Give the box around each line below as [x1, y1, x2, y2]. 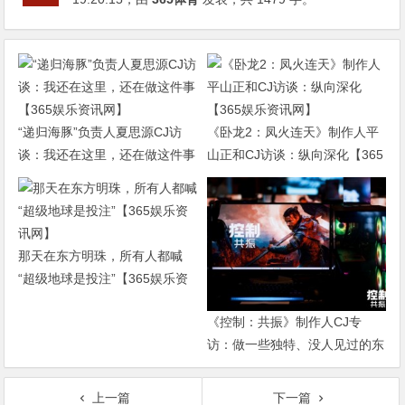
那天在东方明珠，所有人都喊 [18, 248, 184, 263]
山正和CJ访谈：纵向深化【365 [206, 146, 383, 162]
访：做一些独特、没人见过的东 [206, 337, 384, 353]
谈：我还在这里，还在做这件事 [18, 146, 196, 162]
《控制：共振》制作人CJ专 [206, 315, 362, 330]
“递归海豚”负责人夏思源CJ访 [18, 124, 183, 139]
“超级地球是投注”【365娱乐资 [18, 270, 189, 286]
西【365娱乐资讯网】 [206, 360, 330, 375]
